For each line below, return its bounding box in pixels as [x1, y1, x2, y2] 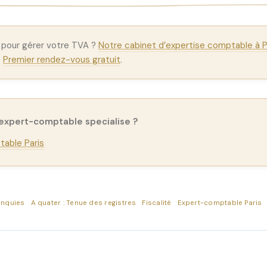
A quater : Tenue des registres [30, 198, 136, 207]
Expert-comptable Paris [177, 198, 262, 207]
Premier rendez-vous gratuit [3, 54, 120, 66]
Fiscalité [142, 198, 172, 207]
